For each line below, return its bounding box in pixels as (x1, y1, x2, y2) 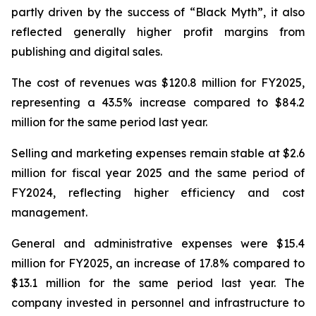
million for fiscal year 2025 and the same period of (11, 166, 305, 180)
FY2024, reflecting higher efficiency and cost (11, 186, 305, 200)
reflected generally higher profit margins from (11, 25, 305, 39)
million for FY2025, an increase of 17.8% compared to (11, 256, 305, 270)
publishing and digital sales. (11, 44, 162, 59)
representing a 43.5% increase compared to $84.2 (11, 95, 305, 109)
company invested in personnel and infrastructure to (11, 296, 305, 310)
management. (11, 205, 87, 219)
